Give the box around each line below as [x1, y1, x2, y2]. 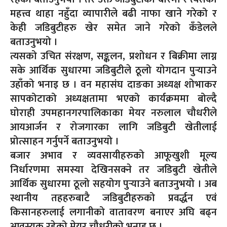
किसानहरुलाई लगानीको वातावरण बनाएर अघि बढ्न [10, 203, 217, 221]
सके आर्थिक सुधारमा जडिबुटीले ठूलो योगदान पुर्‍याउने [10, 61, 217, 79]
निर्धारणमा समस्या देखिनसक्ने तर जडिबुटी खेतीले [10, 161, 217, 178]
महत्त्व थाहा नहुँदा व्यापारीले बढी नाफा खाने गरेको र [10, 5, 217, 22]
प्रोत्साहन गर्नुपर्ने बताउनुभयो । [10, 132, 119, 150]
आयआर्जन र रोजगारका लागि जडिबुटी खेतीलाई [10, 118, 217, 136]
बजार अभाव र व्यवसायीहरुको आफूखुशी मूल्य [10, 146, 217, 164]
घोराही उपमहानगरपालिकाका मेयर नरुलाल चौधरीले [10, 104, 217, 122]
